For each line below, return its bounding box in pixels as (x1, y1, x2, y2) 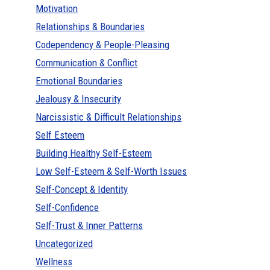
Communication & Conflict (36, 57, 138, 69)
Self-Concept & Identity (36, 183, 128, 196)
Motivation (36, 2, 78, 15)
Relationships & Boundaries (36, 20, 145, 33)
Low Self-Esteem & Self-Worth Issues (36, 165, 187, 178)
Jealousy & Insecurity (36, 93, 122, 105)
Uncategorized (36, 237, 93, 250)
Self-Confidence (36, 201, 99, 214)
